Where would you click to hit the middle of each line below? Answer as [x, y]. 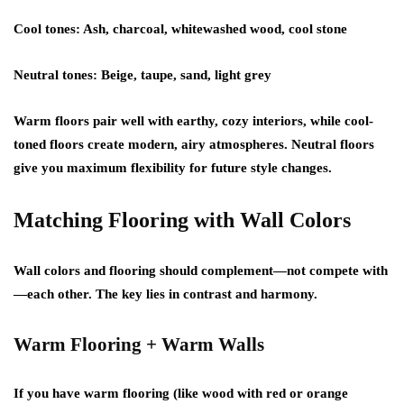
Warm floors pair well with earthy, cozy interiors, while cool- [193, 121]
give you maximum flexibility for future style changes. [173, 168]
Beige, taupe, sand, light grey [184, 75]
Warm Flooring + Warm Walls [139, 344]
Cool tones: [47, 29]
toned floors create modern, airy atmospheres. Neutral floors [194, 144]
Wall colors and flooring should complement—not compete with [201, 271]
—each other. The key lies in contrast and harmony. [165, 294]
